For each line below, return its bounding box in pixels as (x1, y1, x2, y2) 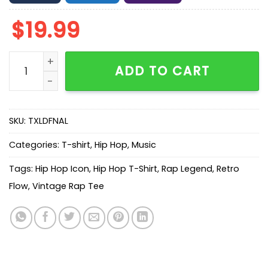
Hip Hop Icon (35, 163, 89, 175)
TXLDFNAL (28, 115, 68, 127)
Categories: (9, 139, 62, 151)
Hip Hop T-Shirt (93, 163, 157, 175)
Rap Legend (162, 163, 212, 175)
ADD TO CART (114, 62, 210, 80)
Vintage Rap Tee (32, 180, 104, 193)
